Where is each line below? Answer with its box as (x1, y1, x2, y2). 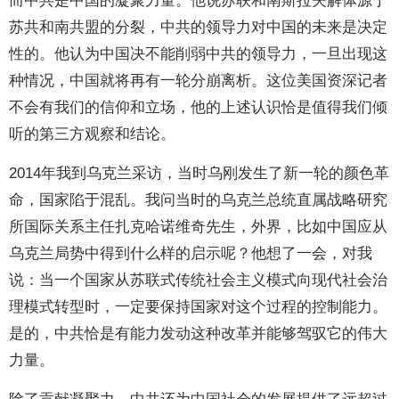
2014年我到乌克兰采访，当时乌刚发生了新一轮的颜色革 (9, 165, 389, 183)
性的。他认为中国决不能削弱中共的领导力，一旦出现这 (9, 45, 387, 63)
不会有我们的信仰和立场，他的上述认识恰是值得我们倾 (9, 99, 387, 117)
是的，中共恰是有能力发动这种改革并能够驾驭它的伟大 (9, 325, 387, 343)
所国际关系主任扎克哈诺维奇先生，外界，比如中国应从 (9, 218, 387, 236)
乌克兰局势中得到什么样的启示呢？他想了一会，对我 (9, 245, 372, 263)
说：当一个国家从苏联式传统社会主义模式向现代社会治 (9, 272, 387, 289)
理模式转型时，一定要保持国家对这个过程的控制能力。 (9, 298, 387, 316)
